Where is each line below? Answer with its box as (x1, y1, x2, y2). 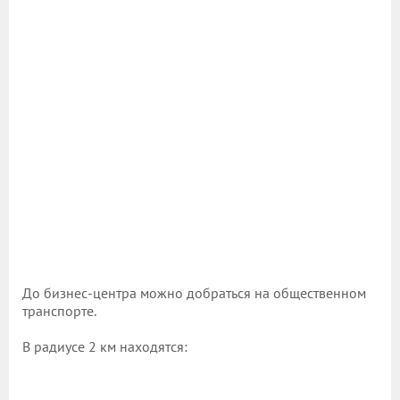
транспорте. (22, 301, 96, 320)
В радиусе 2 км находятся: (22, 337, 187, 355)
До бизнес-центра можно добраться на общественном (22, 283, 366, 302)
